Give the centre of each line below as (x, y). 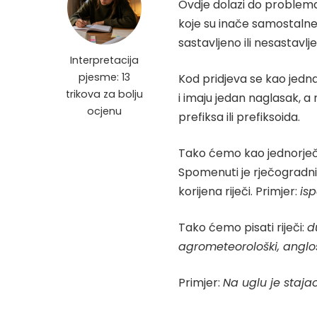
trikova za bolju (104, 94)
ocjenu (104, 111)
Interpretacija (104, 60)
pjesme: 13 (104, 77)
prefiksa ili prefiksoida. (239, 117)
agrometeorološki (228, 247)
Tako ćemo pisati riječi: (243, 227)
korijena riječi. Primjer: (239, 191)
